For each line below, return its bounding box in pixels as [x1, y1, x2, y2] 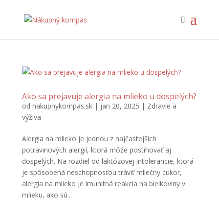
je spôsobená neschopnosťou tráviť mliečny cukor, [22, 168, 182, 177]
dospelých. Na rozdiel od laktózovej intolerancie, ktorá [22, 156, 194, 166]
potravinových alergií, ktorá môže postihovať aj [22, 145, 171, 154]
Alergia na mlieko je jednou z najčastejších [22, 134, 156, 143]
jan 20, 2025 [100, 101, 139, 110]
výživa [22, 112, 41, 122]
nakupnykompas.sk [32, 101, 92, 110]
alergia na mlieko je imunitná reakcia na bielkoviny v [22, 179, 185, 188]
